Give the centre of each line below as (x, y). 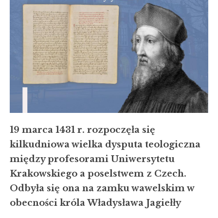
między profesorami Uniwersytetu (92, 159)
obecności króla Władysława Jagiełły (95, 203)
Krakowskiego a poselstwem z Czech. (98, 173)
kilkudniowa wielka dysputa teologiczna (105, 144)
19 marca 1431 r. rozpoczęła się (82, 130)
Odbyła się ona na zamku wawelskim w (102, 188)
